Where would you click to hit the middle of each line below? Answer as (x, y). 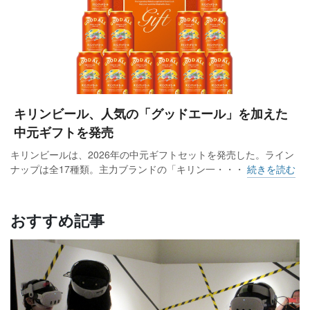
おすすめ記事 (57, 220)
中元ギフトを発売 (64, 133)
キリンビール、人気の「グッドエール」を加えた (151, 114)
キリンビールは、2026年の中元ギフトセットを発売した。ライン (152, 155)
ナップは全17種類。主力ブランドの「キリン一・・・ (129, 169)
